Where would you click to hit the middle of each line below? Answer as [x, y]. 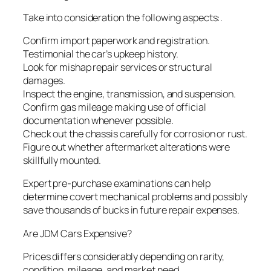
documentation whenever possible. [98, 120]
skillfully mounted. [62, 160]
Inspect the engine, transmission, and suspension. [130, 94]
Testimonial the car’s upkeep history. [101, 54]
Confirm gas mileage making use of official [115, 107]
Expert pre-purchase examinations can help [117, 184]
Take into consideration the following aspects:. [123, 17]
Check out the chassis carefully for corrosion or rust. [135, 134]
